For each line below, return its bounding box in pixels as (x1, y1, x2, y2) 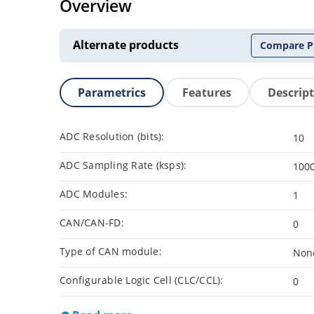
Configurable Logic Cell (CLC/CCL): (60, 273, 224, 287)
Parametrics (78, 85, 146, 101)
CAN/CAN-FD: (60, 216, 124, 230)
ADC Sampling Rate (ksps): (60, 158, 187, 172)
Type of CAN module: (60, 245, 162, 259)
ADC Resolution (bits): (60, 130, 165, 144)
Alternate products (73, 37, 179, 53)
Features (182, 85, 231, 101)
